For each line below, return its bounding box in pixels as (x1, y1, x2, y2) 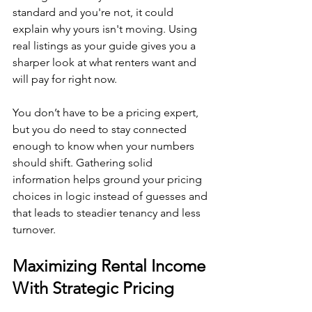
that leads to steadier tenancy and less (13, 206, 203, 219)
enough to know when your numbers (13, 139, 197, 153)
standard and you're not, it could (13, 6, 176, 19)
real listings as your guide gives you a (13, 39, 198, 52)
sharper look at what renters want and (13, 56, 199, 69)
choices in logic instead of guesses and (13, 189, 210, 203)
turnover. (13, 223, 56, 236)
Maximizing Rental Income (13, 256, 210, 276)
